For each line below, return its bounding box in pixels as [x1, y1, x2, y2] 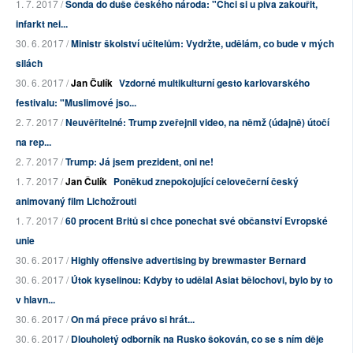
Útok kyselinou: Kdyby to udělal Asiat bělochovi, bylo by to [71, 273, 333, 288]
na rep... [16, 135, 51, 150]
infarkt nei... [16, 17, 68, 32]
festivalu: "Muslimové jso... [16, 95, 136, 110]
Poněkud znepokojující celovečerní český [113, 174, 299, 189]
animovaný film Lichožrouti [16, 194, 136, 209]
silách [16, 56, 43, 71]
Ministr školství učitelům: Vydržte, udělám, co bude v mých [71, 36, 334, 51]
